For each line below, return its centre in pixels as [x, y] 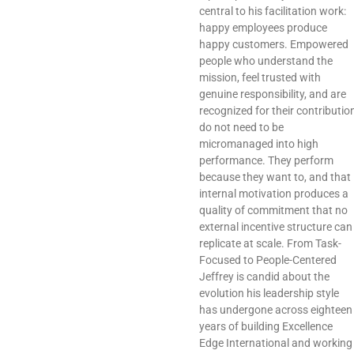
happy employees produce [263, 28]
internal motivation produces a [274, 194]
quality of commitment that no [273, 211]
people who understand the [266, 61]
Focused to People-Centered [268, 260]
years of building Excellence [266, 327]
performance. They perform [266, 161]
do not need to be [241, 128]
